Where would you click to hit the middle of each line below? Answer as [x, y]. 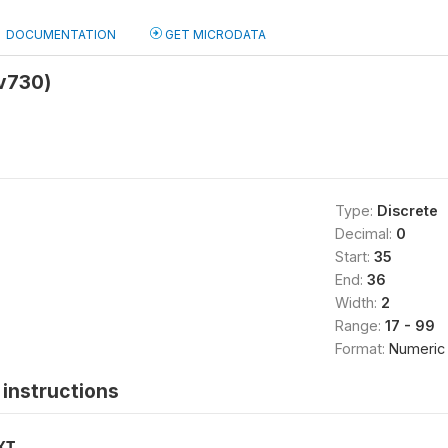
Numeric [416, 348]
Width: [357, 302]
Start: [354, 256]
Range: [359, 325]
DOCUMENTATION [61, 34]
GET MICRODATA [214, 34]
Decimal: [365, 233]
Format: [361, 348]
